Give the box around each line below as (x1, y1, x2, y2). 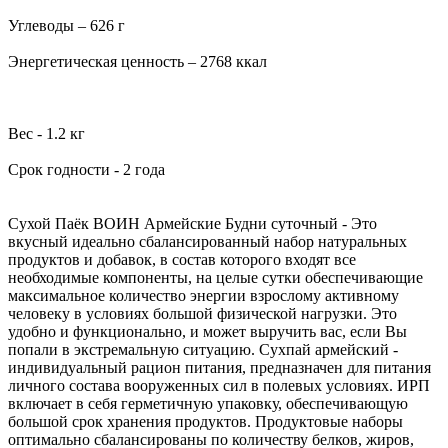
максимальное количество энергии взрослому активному (8, 286, 399, 304)
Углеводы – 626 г (8, 16, 125, 34)
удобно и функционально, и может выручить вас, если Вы (8, 322, 407, 340)
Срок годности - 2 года (8, 160, 165, 178)
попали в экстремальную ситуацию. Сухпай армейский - (8, 340, 398, 358)
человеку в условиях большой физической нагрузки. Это (8, 304, 397, 322)
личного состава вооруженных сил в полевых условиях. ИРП (8, 376, 430, 394)
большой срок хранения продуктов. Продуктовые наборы (8, 412, 403, 430)
